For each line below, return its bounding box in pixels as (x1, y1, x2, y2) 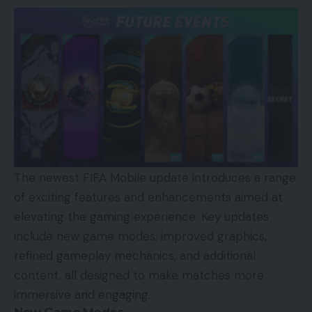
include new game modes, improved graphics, (14, 228, 267, 244)
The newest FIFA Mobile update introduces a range (14, 169, 296, 185)
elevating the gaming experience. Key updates (14, 208, 269, 224)
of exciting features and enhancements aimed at (14, 189, 283, 205)
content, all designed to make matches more (14, 267, 264, 283)
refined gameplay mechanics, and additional (14, 247, 256, 263)
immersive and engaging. (14, 286, 150, 302)
